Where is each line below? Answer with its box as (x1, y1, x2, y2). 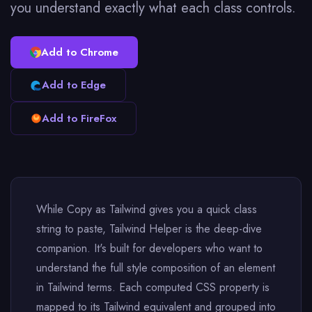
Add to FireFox (42, 111, 116, 126)
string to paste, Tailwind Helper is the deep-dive (36, 221, 262, 237)
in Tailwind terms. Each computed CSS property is (36, 279, 270, 295)
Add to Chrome (41, 45, 118, 60)
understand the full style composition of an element (36, 260, 275, 276)
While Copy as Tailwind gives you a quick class (36, 201, 257, 217)
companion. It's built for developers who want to (36, 240, 263, 256)
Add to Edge (42, 77, 106, 93)
